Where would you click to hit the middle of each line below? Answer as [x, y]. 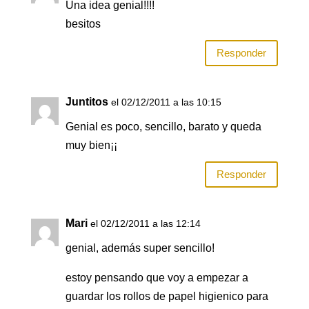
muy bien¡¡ [91, 145]
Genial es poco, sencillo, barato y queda [163, 126]
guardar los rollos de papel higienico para [167, 296]
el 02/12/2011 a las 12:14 [145, 223]
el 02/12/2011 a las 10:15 [166, 102]
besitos [83, 23]
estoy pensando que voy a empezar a [157, 277]
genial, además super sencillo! [140, 248]
